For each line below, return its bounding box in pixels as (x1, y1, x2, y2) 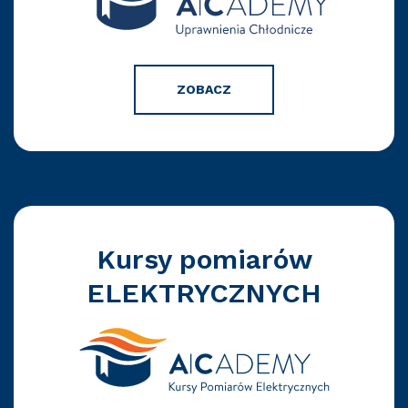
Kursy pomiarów (96, 242, 312, 275)
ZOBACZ (177, 81, 231, 97)
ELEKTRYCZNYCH (87, 276, 321, 309)
